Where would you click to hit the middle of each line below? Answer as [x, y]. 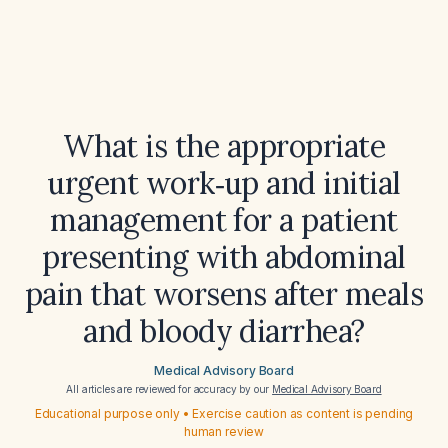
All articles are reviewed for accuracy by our [169, 389]
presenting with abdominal [224, 257]
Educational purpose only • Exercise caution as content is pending [224, 413]
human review [224, 431]
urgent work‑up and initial [224, 183]
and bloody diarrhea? [224, 331]
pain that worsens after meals [224, 294]
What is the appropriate [224, 146]
